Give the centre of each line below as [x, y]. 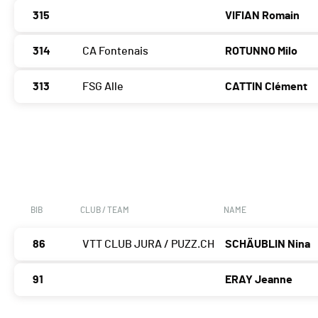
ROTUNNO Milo [262, 51]
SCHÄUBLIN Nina [268, 245]
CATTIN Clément [267, 87]
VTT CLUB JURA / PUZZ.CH [148, 245]
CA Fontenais [115, 51]
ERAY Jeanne [259, 280]
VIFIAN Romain [263, 16]
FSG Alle [103, 87]
